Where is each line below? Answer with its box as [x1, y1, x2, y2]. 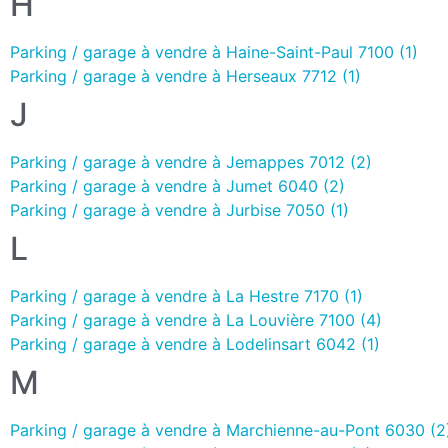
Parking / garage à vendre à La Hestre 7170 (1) [10, 285, 363, 306]
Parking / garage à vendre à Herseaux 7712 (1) [10, 65, 361, 86]
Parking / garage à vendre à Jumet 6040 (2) [10, 175, 345, 196]
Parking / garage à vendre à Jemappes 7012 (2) [10, 151, 372, 172]
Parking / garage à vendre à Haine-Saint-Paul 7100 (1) [10, 41, 418, 62]
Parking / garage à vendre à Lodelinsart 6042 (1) [10, 333, 380, 354]
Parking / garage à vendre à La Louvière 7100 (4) [10, 309, 382, 330]
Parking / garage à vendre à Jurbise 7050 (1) [10, 199, 349, 220]
